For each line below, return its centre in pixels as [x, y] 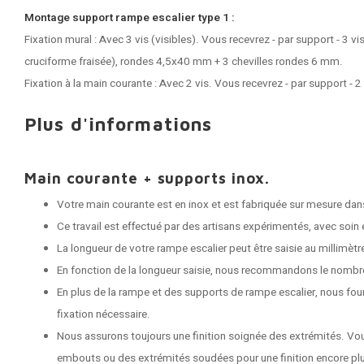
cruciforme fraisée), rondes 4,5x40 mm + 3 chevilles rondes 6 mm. [184, 62]
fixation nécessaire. [104, 314]
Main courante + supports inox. [147, 178]
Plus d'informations [119, 124]
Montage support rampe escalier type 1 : [130, 18]
